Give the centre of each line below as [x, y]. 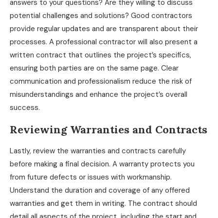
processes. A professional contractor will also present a [104, 42]
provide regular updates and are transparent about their [104, 28]
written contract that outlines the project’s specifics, [100, 55]
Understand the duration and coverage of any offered [100, 190]
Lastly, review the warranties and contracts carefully [98, 151]
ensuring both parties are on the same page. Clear [94, 68]
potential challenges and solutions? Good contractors [101, 15]
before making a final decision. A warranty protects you [102, 164]
